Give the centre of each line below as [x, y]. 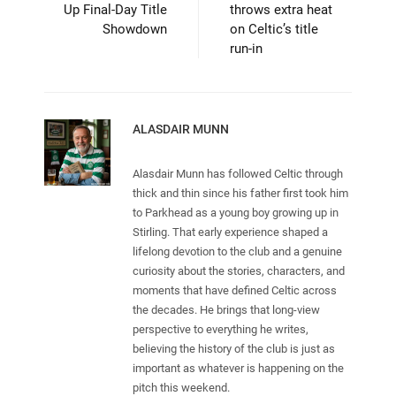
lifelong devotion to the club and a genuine [237, 251]
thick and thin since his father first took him [240, 193]
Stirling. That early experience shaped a [230, 232]
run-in [246, 48]
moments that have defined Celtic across [235, 290]
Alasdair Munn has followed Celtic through [238, 173]
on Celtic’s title [274, 29]
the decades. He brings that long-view [226, 309]
